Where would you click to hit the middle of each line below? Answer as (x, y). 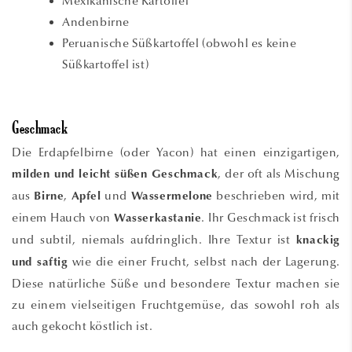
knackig (318, 240)
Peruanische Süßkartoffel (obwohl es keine (180, 43)
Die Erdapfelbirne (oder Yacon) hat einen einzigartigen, (176, 152)
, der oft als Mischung (279, 173)
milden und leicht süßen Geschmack (115, 174)
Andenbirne (96, 22)
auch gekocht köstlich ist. (82, 326)
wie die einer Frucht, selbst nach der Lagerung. (204, 261)
